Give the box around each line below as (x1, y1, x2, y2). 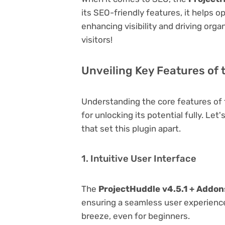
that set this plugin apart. (81, 123, 181, 134)
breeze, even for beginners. (81, 210, 190, 221)
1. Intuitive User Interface (81, 153, 196, 164)
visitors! (81, 34, 113, 45)
